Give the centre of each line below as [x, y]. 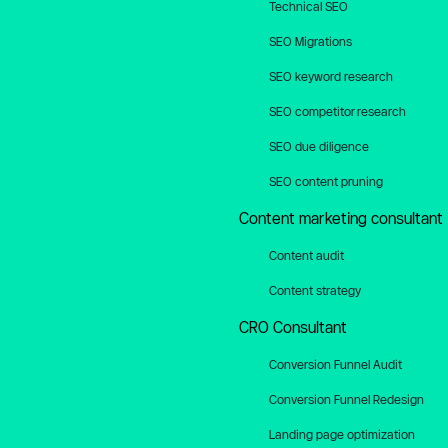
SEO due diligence [319, 146]
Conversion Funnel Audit [335, 364]
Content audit [306, 255]
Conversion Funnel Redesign [346, 399]
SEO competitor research [337, 111]
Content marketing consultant [341, 218]
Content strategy [315, 290]
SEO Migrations [310, 41]
